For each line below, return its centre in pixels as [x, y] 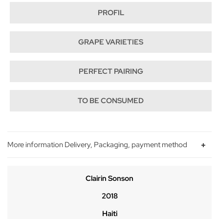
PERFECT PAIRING [111, 71]
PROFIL [111, 12]
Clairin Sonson [109, 178]
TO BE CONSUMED [111, 100]
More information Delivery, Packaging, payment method [97, 144]
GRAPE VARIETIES [111, 42]
